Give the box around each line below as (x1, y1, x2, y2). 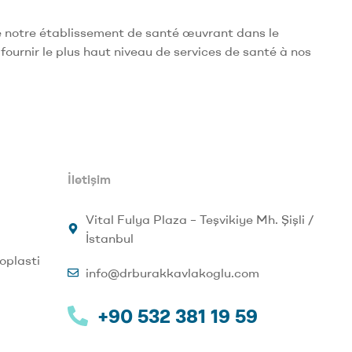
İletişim (68, 170, 112, 187)
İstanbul (85, 229, 134, 246)
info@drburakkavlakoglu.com (85, 264, 259, 280)
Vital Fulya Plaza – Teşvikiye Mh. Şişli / (85, 211, 313, 227)
